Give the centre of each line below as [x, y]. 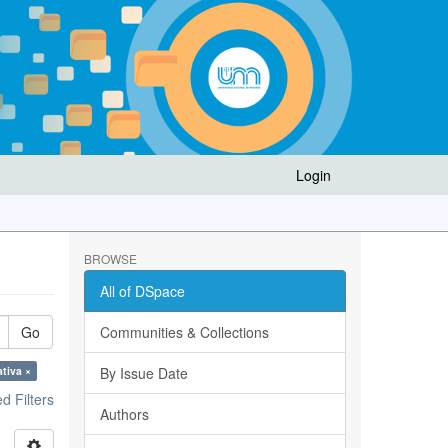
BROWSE [110, 258]
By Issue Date [143, 373]
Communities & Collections [184, 332]
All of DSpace [142, 291]
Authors [124, 414]
